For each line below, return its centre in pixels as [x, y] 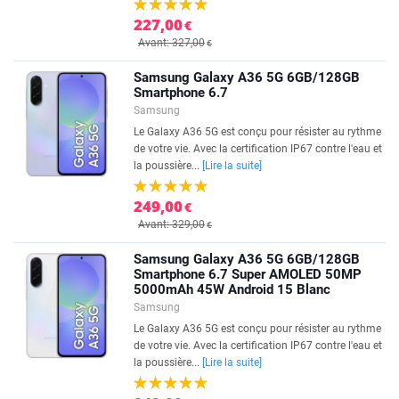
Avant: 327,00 [171, 43]
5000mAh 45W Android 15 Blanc [232, 289]
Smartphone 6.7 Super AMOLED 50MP [248, 274]
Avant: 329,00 [171, 224]
